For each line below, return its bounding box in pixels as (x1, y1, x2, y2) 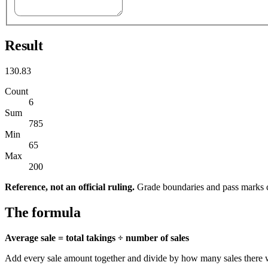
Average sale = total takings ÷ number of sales (5, 233, 189, 243)
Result (5, 38, 43, 54)
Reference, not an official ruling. (5, 182, 135, 193)
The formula (5, 205, 81, 221)
